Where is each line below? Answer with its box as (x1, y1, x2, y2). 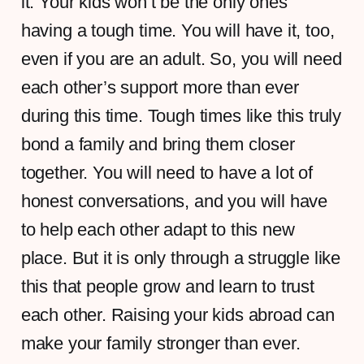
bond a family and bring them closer (20, 133, 295, 154)
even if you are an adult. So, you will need (20, 48, 342, 69)
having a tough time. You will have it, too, (20, 19, 335, 41)
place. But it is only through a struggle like (20, 247, 341, 268)
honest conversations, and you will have (20, 190, 328, 211)
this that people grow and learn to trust (20, 275, 314, 297)
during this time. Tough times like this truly (20, 105, 342, 126)
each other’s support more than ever (20, 76, 299, 97)
